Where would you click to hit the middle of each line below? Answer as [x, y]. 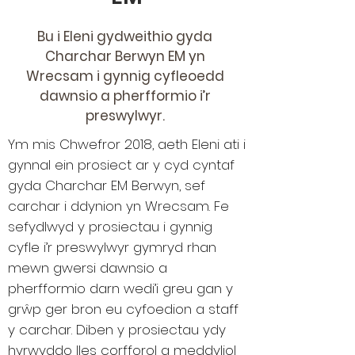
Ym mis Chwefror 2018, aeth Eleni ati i [127, 144]
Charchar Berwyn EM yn [125, 56]
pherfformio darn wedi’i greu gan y [120, 288]
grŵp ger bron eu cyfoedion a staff [123, 309]
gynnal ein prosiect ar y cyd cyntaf [121, 165]
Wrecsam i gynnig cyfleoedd [125, 76]
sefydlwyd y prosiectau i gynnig [110, 227]
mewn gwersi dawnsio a [88, 268]
